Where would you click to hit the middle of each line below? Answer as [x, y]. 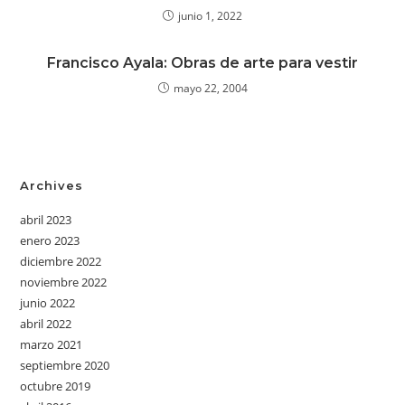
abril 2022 [46, 323]
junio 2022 [48, 302]
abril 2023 [46, 219]
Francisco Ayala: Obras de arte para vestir [202, 62]
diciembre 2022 [61, 261]
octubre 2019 [56, 386]
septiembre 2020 [65, 365]
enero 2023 [50, 240]
